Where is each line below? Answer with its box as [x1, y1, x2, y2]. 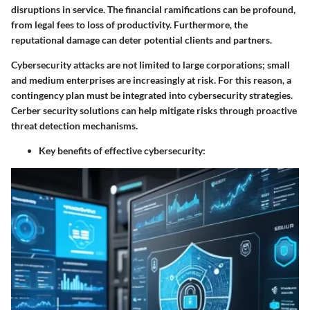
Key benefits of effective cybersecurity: [39, 144, 206, 156]
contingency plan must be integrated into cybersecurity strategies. [11, 89, 293, 101]
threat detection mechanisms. [11, 119, 138, 131]
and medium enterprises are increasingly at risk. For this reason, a [11, 73, 291, 86]
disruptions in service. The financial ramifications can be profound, [11, 3, 295, 15]
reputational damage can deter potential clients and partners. [11, 33, 272, 46]
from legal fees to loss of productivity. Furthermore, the [11, 18, 248, 30]
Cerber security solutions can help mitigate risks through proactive [11, 104, 297, 116]
